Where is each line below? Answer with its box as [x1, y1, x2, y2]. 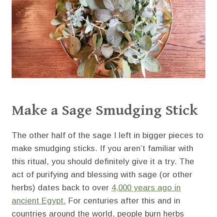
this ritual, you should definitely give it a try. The [12, 156, 194, 166]
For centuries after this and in [66, 196, 180, 205]
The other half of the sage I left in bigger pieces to [12, 130, 203, 140]
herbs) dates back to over [12, 183, 111, 192]
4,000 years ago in [111, 183, 181, 192]
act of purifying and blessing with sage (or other [12, 170, 192, 179]
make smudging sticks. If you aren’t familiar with [12, 143, 193, 153]
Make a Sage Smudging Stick [12, 102, 198, 119]
